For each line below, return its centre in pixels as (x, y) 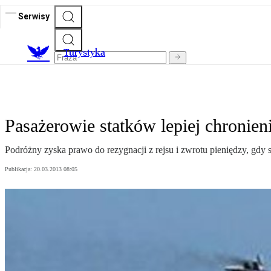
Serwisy (34, 16)
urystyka (87, 53)
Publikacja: (19, 169)
